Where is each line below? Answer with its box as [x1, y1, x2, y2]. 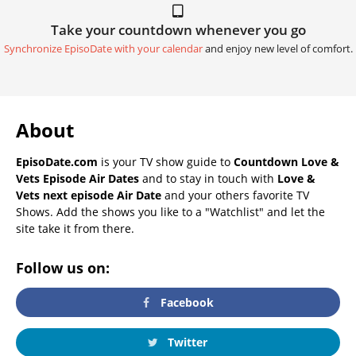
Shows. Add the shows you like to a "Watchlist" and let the [16, 204, 325, 220]
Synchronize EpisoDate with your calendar [3, 42, 203, 56]
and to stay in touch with [139, 171, 277, 187]
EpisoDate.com [16, 154, 98, 170]
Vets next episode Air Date [16, 188, 161, 203]
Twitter [164, 334, 207, 350]
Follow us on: [16, 258, 110, 278]
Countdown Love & [234, 154, 339, 170]
